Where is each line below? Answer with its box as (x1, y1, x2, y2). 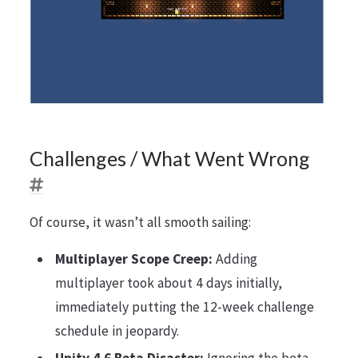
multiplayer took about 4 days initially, (54, 274, 282, 292)
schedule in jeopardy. (54, 322, 179, 340)
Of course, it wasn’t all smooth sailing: (29, 213, 251, 231)
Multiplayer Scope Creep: (54, 250, 213, 268)
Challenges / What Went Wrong (29, 145, 310, 170)
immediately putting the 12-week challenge (54, 298, 314, 316)
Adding (212, 250, 257, 268)
